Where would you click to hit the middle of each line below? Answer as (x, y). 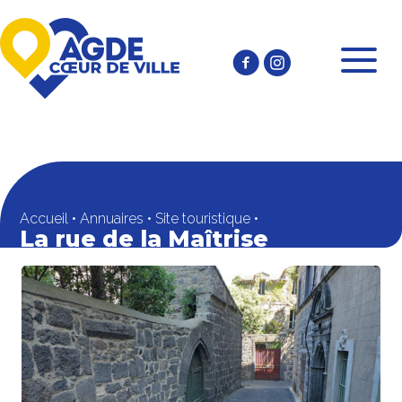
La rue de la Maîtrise (144, 238)
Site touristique (203, 218)
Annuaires (112, 218)
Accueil (44, 218)
